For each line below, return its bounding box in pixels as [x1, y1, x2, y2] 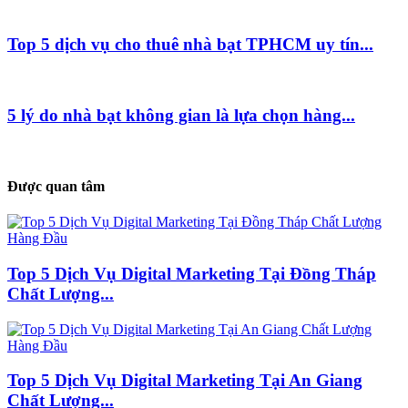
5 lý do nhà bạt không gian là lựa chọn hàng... [7, 105, 355, 125]
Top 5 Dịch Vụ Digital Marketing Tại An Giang [7, 371, 362, 391]
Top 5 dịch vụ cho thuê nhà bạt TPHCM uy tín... [7, 35, 373, 55]
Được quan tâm [7, 178, 105, 194]
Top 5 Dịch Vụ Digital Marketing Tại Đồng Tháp [7, 263, 376, 283]
